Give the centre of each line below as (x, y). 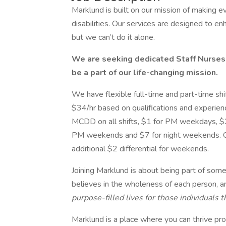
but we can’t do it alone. (113, 37)
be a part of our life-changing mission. (146, 73)
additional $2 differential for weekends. (140, 149)
